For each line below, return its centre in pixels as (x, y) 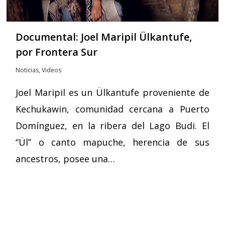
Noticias (27, 70)
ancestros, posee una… (66, 158)
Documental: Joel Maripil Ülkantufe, (104, 37)
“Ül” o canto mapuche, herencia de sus (113, 142)
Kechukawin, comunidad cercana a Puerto (113, 109)
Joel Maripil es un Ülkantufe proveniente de (113, 92)
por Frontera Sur (57, 52)
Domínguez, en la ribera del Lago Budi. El (113, 125)
